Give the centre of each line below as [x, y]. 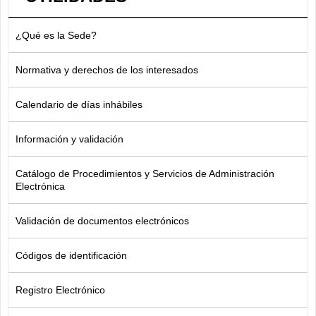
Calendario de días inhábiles [79, 105]
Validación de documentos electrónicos [102, 221]
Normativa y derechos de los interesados [107, 70]
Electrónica [40, 187]
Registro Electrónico [60, 290]
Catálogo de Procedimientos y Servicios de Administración [145, 174]
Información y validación [69, 139]
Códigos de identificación [71, 256]
